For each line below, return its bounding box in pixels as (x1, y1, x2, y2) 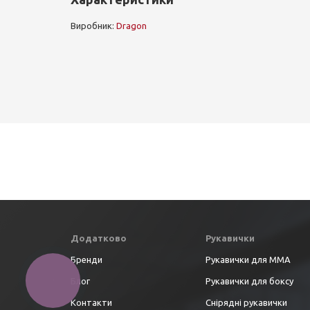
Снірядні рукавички (206, 298, 287, 307)
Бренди (71, 255, 102, 264)
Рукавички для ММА (206, 255, 291, 264)
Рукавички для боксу (206, 276, 293, 286)
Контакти (71, 298, 112, 307)
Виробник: (71, 21, 116, 30)
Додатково (71, 233, 127, 243)
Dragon (116, 21, 147, 30)
